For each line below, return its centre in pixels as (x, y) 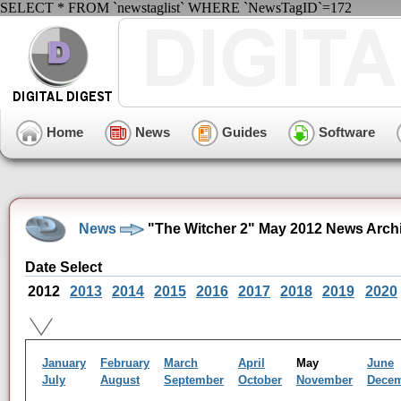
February (125, 363)
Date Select (64, 267)
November (324, 380)
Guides (243, 132)
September (194, 380)
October (260, 380)
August (120, 380)
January (64, 363)
